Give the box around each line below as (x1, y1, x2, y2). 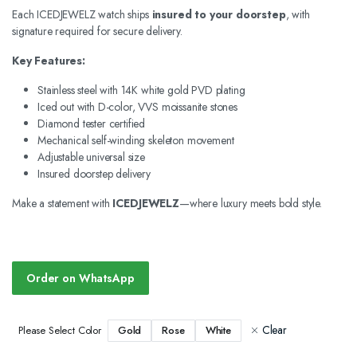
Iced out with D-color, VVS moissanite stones (37, 99, 237, 115)
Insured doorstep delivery (37, 166, 151, 182)
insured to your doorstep (151, 6, 286, 22)
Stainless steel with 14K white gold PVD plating (37, 82, 245, 98)
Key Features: (12, 53, 85, 69)
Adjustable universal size (37, 149, 145, 165)
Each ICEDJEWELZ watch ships (12, 6, 152, 22)
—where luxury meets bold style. (178, 195, 322, 211)
